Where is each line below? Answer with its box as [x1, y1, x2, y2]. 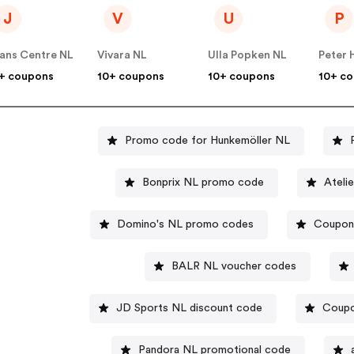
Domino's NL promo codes [116, 218, 254, 230]
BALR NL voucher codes [171, 260, 296, 272]
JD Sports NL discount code [115, 302, 262, 314]
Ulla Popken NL [208, 50, 288, 62]
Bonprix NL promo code [141, 176, 264, 188]
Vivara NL [97, 50, 148, 62]
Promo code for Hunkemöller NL [124, 134, 290, 146]
